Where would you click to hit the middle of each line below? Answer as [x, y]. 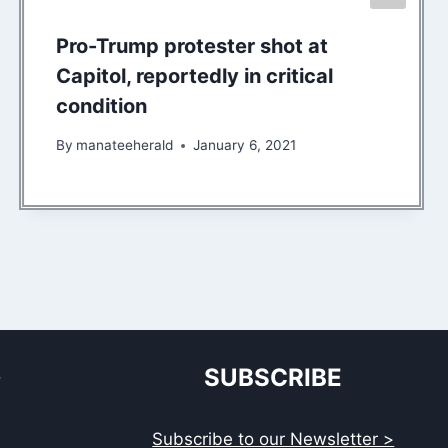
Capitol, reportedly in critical [194, 76]
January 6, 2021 [244, 145]
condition [101, 106]
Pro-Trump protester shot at [191, 46]
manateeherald [124, 145]
